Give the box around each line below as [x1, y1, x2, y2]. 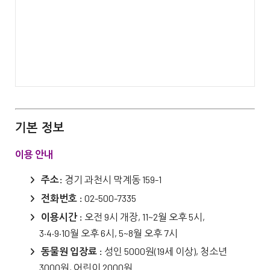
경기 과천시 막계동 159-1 [63, 173, 162, 185]
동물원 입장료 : [41, 245, 104, 257]
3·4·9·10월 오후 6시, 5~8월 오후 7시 [39, 227, 178, 239]
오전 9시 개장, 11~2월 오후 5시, [84, 210, 205, 222]
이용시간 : [41, 210, 84, 222]
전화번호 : [41, 192, 84, 204]
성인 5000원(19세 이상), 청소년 [104, 245, 227, 257]
